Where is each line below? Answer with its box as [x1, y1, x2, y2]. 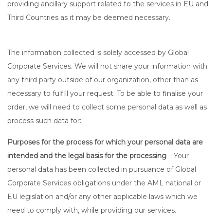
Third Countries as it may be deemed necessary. [7, 13, 170, 22]
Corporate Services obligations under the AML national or [7, 179, 201, 187]
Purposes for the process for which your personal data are [7, 138, 203, 146]
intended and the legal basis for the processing [7, 151, 168, 160]
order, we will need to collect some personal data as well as [7, 103, 207, 111]
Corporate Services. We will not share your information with [7, 62, 207, 71]
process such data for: [7, 116, 81, 125]
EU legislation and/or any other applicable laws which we [7, 192, 198, 201]
